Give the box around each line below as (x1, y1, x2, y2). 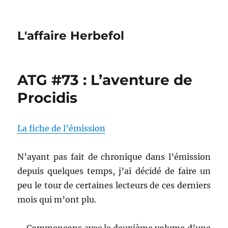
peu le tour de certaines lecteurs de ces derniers (17, 180, 211, 190)
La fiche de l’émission (17, 123, 106, 133)
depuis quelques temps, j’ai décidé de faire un (17, 166, 211, 176)
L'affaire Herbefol (17, 28, 125, 43)
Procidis (17, 89, 78, 106)
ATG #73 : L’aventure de (17, 71, 193, 89)
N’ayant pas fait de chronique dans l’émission (17, 152, 211, 162)
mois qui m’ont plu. (17, 194, 97, 205)
